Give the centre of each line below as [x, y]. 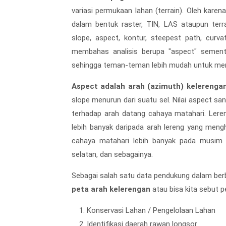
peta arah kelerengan [111, 189]
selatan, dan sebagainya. [112, 154]
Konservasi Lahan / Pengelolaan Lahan [151, 210]
